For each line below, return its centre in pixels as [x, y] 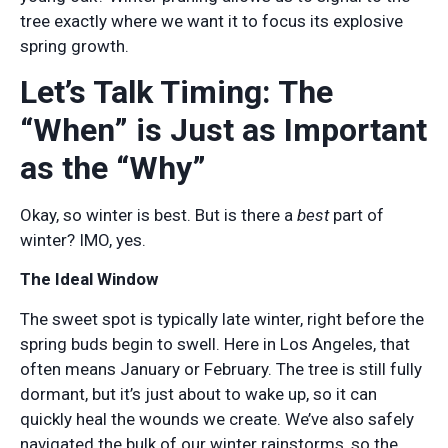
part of [356, 215]
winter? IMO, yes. [83, 240]
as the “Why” [113, 168]
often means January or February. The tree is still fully [221, 368]
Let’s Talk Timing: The [176, 92]
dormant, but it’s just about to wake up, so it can [198, 393]
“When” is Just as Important [223, 130]
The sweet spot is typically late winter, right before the [222, 318]
